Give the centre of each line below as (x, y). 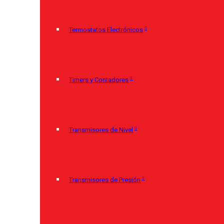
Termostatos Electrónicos (106, 30)
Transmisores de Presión (105, 180)
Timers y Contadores (99, 80)
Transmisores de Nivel (101, 130)
